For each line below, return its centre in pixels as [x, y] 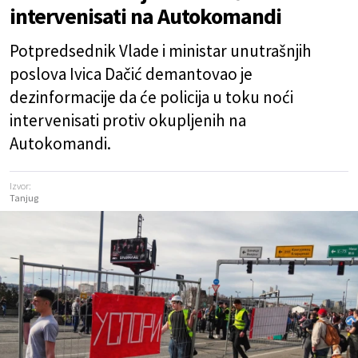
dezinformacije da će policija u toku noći [151, 97]
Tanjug [24, 198]
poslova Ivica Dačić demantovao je [131, 74]
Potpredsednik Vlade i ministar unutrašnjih [161, 51]
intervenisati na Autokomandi [145, 16]
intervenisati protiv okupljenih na [128, 120]
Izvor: [20, 186]
